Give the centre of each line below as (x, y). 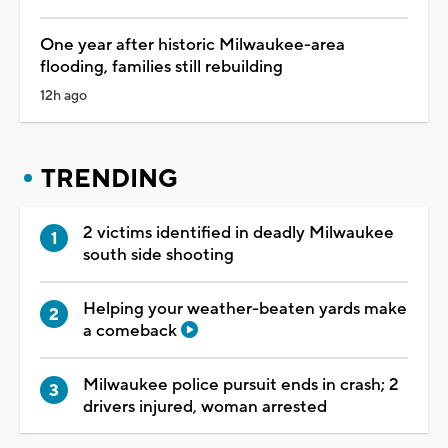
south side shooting (158, 254)
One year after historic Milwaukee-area (192, 44)
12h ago (63, 95)
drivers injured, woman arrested (205, 406)
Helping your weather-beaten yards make (245, 308)
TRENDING (109, 178)
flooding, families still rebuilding (161, 66)
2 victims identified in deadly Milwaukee (238, 232)
